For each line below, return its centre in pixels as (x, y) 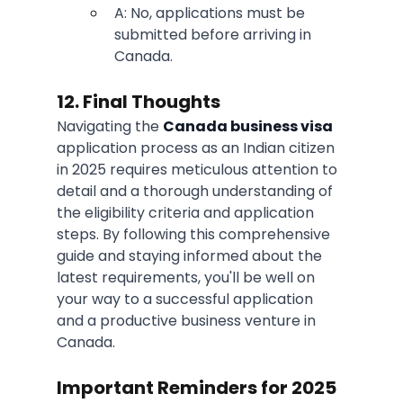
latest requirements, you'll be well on (187, 278)
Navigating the (109, 127)
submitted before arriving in (214, 35)
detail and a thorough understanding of (196, 192)
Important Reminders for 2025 (198, 388)
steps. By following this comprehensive (195, 235)
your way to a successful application (186, 300)
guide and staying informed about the (191, 256)
